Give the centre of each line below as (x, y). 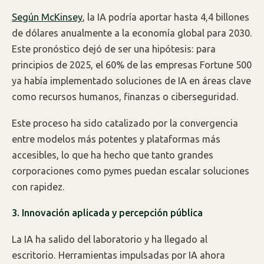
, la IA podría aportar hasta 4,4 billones (166, 17)
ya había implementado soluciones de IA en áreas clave (131, 80)
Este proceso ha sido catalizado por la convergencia (125, 123)
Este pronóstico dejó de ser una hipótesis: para (114, 49)
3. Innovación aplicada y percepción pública (107, 213)
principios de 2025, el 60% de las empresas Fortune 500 (132, 65)
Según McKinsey (47, 17)
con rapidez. (38, 187)
